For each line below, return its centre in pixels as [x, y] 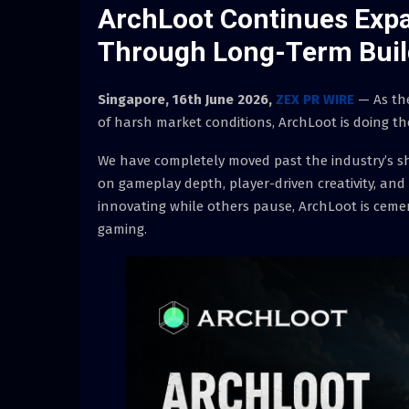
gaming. [122, 230]
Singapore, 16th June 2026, [187, 100]
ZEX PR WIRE [315, 100]
